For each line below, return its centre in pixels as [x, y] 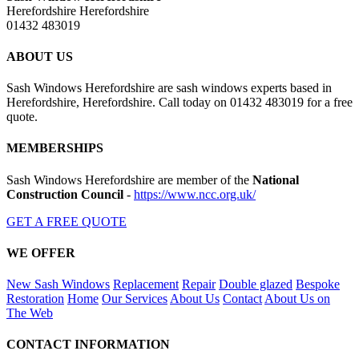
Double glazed [256, 284]
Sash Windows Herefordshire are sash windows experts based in [169, 88]
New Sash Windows [58, 284]
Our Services [135, 299]
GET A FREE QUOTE [67, 221]
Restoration [35, 299]
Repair [199, 284]
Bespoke [318, 284]
